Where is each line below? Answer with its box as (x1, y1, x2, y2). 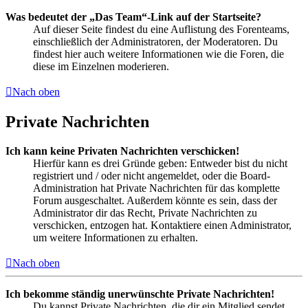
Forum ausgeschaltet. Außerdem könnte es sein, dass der (33, 195, 277, 207)
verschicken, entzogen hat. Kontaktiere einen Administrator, (33, 219, 291, 232)
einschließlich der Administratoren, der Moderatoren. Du (33, 36, 278, 48)
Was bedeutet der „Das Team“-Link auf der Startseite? (5, 11, 261, 23)
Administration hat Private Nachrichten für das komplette (33, 182, 280, 195)
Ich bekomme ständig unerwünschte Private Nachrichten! (5, 288, 274, 300)
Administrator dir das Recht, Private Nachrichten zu (33, 207, 257, 219)
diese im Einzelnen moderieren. (33, 60, 169, 73)
